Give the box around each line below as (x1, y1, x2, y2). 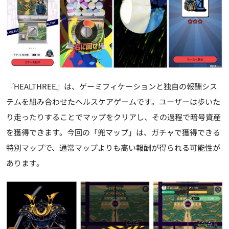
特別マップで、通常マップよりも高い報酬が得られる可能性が (6, 142, 220, 153)
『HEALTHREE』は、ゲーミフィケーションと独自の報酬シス (6, 80, 217, 91)
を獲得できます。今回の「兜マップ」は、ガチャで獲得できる (6, 126, 220, 138)
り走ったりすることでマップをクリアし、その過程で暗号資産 (6, 111, 221, 122)
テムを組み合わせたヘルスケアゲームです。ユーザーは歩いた (6, 96, 220, 107)
